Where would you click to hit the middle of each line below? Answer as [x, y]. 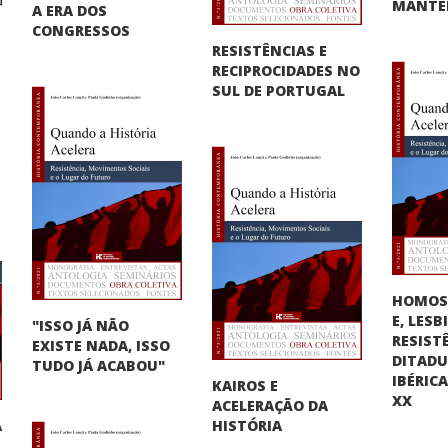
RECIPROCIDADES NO [286, 70]
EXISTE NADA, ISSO [101, 345]
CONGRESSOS [81, 30]
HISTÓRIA [247, 425]
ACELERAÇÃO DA [270, 405]
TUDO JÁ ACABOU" [99, 365]
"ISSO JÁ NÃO [81, 325]
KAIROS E [245, 385]
